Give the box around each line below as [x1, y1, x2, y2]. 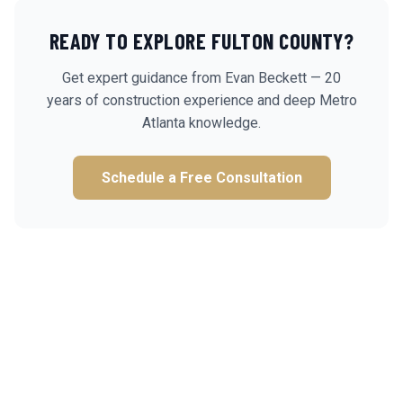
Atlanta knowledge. [142, 114, 261, 131]
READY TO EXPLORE [49, 28, 211, 54]
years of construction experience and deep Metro [46, 92, 357, 109]
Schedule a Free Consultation [101, 169, 302, 186]
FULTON [210, 28, 274, 54]
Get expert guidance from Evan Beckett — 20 [62, 69, 341, 86]
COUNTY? [273, 28, 354, 54]
